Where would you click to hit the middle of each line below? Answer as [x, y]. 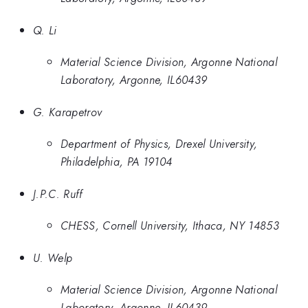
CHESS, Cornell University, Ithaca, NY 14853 [170, 226]
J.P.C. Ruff [58, 194]
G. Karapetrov [68, 112]
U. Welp [53, 257]
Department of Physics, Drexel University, [159, 144]
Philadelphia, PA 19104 [117, 162]
